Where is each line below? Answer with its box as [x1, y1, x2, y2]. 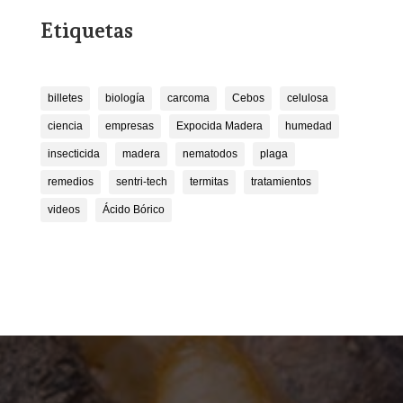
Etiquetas [40, 18, 133, 43]
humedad [284, 120, 332, 133]
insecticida [47, 148, 100, 161]
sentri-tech [115, 175, 167, 189]
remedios [47, 175, 94, 189]
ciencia [47, 120, 83, 133]
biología [104, 92, 145, 105]
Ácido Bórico [102, 203, 165, 217]
